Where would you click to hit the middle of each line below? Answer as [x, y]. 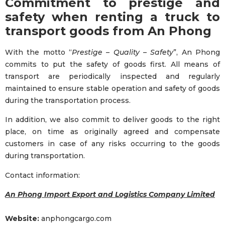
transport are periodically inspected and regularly [113, 77]
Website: [22, 219]
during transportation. [45, 156]
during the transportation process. [68, 101]
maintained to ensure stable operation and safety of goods [113, 89]
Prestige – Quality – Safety [123, 52]
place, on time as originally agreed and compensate [113, 132]
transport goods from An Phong [108, 31]
